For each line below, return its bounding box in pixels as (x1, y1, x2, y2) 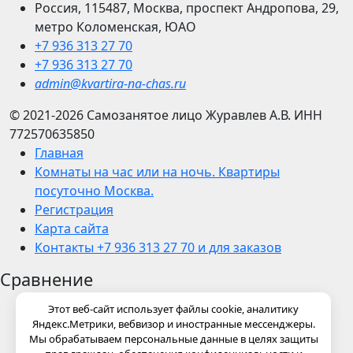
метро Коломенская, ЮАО (35, 18, 196, 36)
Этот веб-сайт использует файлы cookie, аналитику (48, 301, 299, 316)
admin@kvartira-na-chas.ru (35, 75, 186, 93)
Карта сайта (35, 220, 109, 238)
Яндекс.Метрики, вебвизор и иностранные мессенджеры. (32, 316, 315, 331)
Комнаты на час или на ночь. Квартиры (35, 163, 280, 181)
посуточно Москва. (35, 182, 154, 200)
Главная (35, 144, 84, 162)
